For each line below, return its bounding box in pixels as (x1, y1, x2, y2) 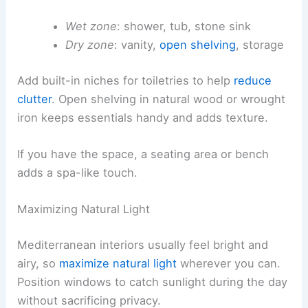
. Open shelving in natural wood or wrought (52, 91, 286, 106)
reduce (234, 73, 272, 87)
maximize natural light (59, 256, 177, 270)
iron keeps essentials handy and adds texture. (17, 110, 269, 124)
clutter (17, 91, 52, 106)
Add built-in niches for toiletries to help (17, 73, 234, 87)
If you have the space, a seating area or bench (17, 146, 269, 161)
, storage (235, 38, 284, 52)
